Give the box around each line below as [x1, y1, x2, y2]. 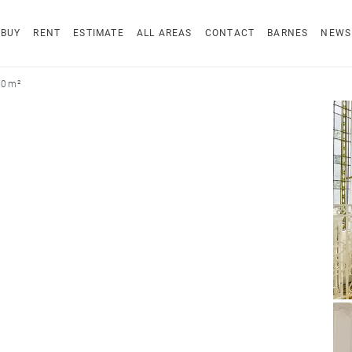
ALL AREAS [136, 27, 192, 38]
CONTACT [204, 27, 255, 38]
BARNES [267, 27, 309, 38]
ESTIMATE [73, 27, 124, 38]
